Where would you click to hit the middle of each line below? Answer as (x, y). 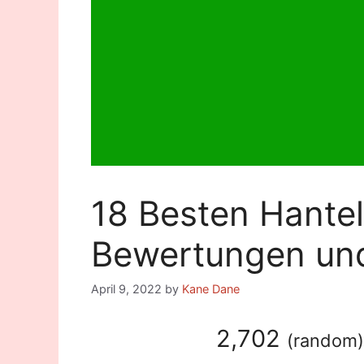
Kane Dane (211, 289)
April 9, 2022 (126, 289)
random (325, 341)
